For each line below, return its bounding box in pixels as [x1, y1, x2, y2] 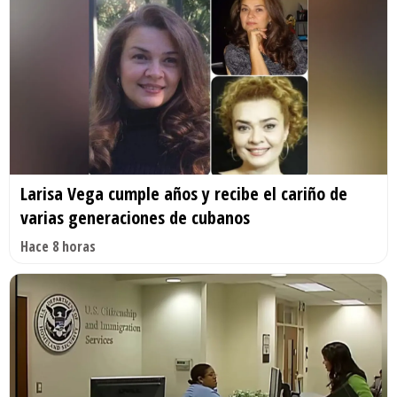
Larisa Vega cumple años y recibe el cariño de [20, 181, 347, 206]
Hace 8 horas [20, 236, 96, 256]
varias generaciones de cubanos [20, 205, 250, 230]
